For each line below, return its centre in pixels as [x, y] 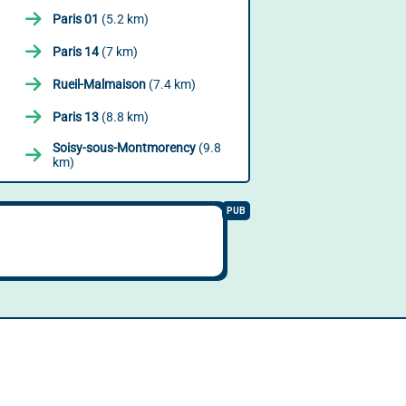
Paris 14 [75, 52]
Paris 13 [75, 117]
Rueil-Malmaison [99, 84]
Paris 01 [75, 19]
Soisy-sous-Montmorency [124, 148]
